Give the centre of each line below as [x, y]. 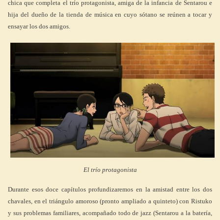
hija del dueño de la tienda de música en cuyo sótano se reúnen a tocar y [110, 14]
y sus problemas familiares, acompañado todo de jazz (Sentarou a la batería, [110, 213]
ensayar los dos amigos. [39, 26]
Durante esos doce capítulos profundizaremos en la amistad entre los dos [110, 189]
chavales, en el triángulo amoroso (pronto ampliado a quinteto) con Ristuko [110, 201]
